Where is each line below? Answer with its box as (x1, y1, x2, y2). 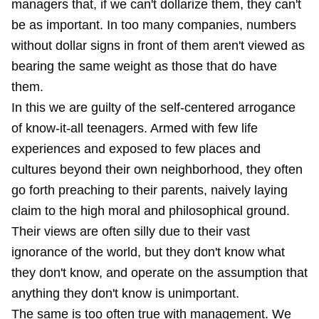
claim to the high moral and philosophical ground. (11, 204, 290, 218)
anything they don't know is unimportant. (11, 286, 239, 300)
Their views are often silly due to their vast (11, 224, 250, 239)
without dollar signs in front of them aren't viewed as (11, 38, 305, 53)
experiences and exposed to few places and (11, 142, 261, 156)
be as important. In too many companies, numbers (11, 18, 296, 32)
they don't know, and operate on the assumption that (11, 266, 308, 280)
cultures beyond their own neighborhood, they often (11, 162, 303, 177)
